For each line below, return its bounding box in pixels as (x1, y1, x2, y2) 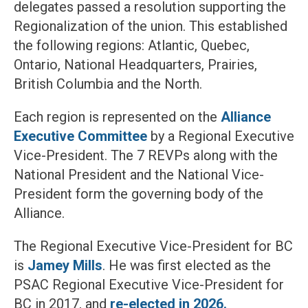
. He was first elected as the (102, 257, 271, 274)
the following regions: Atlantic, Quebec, (14, 37, 250, 54)
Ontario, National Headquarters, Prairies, (14, 56, 257, 74)
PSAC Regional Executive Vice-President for (14, 276, 284, 294)
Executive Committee (14, 128, 147, 145)
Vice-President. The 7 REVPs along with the (14, 147, 278, 164)
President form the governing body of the (14, 186, 263, 203)
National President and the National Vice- (14, 166, 264, 184)
